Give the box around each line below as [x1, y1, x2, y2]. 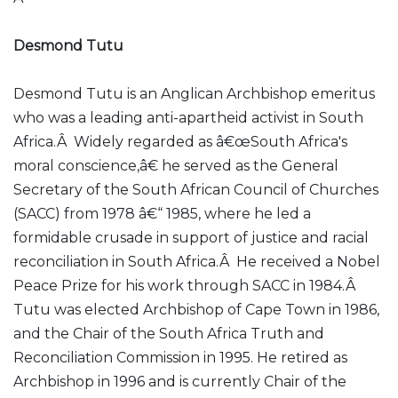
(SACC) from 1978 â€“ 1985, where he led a [13, 205, 311, 222]
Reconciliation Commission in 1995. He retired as [13, 349, 347, 366]
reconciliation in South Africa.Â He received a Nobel [13, 253, 380, 270]
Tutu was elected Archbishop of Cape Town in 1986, [13, 301, 379, 318]
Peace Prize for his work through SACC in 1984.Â [13, 277, 359, 294]
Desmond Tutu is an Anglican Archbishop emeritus [13, 85, 375, 102]
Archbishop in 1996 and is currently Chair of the [13, 373, 346, 390]
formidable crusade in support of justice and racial [13, 229, 369, 246]
